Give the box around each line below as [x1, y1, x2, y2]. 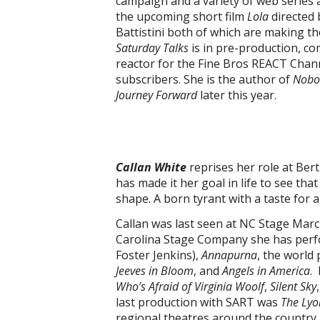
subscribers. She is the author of [116, 71, 293, 87]
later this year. [200, 87, 276, 103]
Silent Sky [270, 279, 316, 294]
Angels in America [222, 263, 310, 279]
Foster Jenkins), [116, 247, 201, 263]
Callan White [116, 159, 186, 175]
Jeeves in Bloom [116, 263, 194, 279]
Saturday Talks [116, 40, 191, 56]
